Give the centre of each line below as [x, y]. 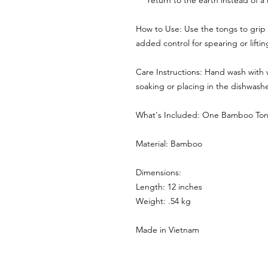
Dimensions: [159, 173]
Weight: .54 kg [163, 201]
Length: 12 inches [169, 187]
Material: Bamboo [169, 144]
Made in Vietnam [167, 230]
